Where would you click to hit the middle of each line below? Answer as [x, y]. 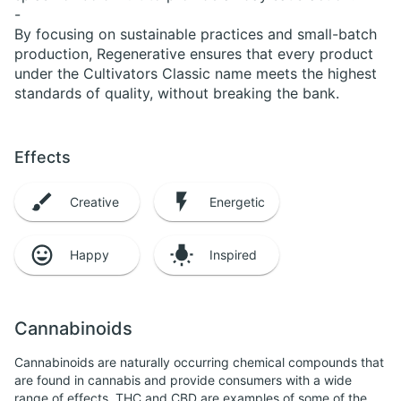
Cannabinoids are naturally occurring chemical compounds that [199, 362]
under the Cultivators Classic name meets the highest [196, 73]
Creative [94, 201]
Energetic [237, 201]
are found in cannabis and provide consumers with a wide [183, 380]
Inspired [233, 255]
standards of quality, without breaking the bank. [177, 93]
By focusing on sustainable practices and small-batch [196, 34]
